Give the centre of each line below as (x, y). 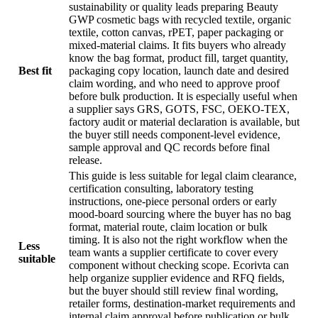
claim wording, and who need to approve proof (174, 84)
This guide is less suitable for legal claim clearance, (183, 176)
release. (86, 160)
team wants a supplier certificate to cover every (174, 253)
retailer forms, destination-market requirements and (182, 304)
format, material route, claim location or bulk (168, 227)
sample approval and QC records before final (169, 148)
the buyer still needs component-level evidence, (175, 135)
